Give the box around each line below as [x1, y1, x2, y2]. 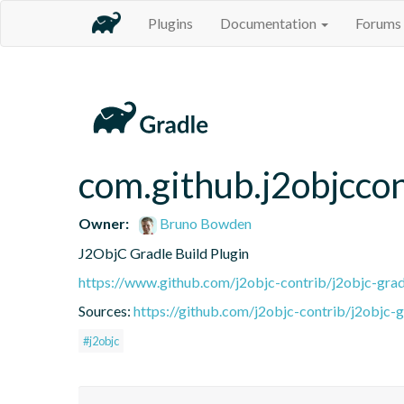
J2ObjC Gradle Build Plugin [78, 243, 249, 262]
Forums [355, 14, 401, 32]
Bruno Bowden [157, 214, 252, 232]
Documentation [220, 14, 319, 32]
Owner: [78, 214, 129, 232]
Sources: [78, 301, 133, 319]
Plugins [148, 14, 193, 32]
